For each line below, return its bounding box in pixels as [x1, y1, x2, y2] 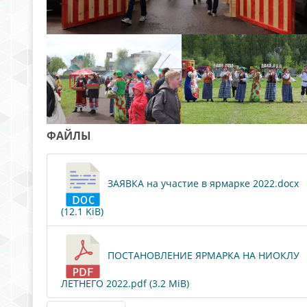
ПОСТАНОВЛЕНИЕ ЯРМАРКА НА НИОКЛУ [105, 249, 299, 262]
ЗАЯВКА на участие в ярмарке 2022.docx [105, 177, 299, 191]
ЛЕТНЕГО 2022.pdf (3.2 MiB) [61, 277, 189, 291]
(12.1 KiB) [61, 205, 103, 219]
